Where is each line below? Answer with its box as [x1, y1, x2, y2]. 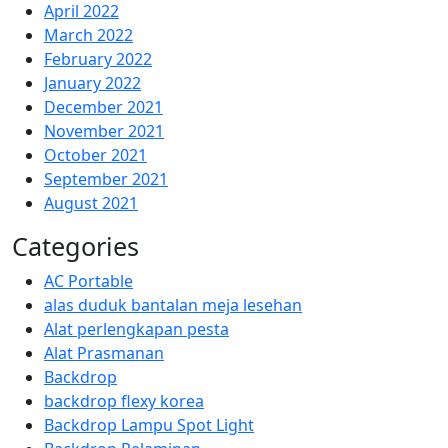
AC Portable [44, 270, 133, 292]
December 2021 [44, 96, 163, 118]
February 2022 [44, 48, 152, 70]
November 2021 [44, 120, 164, 142]
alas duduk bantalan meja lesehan [44, 294, 302, 316]
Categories [12, 229, 139, 263]
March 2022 [44, 24, 133, 46]
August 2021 [44, 192, 138, 214]
